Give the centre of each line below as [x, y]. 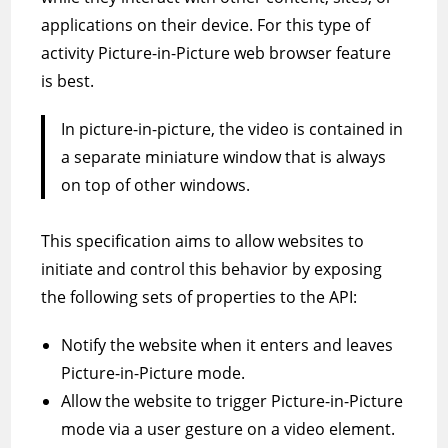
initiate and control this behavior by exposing [212, 269]
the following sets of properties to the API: [199, 297]
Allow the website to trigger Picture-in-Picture [232, 401]
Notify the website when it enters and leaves [227, 345]
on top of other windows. [156, 185]
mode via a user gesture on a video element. [228, 429]
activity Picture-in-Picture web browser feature [216, 53]
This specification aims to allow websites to [203, 241]
